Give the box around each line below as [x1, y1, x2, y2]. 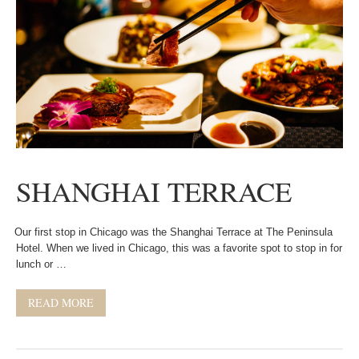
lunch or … [16, 258, 67, 270]
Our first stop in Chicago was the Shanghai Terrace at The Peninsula [8, 226, 333, 238]
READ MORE [28, 295, 94, 310]
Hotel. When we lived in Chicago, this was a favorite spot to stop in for [16, 242, 342, 254]
